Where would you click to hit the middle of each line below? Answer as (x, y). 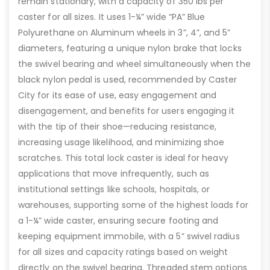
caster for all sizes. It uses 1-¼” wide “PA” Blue (112, 17)
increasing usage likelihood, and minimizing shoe (121, 143)
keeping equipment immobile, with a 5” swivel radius (129, 237)
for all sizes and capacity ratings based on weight (123, 252)
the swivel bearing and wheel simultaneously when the (134, 64)
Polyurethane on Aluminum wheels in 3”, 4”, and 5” (124, 33)
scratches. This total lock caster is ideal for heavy (123, 158)
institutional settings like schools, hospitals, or (114, 190)
